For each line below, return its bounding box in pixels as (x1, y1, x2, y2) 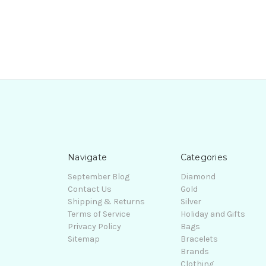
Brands (180, 246, 209, 256)
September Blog (68, 171, 129, 182)
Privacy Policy (68, 221, 121, 232)
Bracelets (180, 233, 218, 244)
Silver (180, 196, 201, 207)
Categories (180, 151, 227, 163)
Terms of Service (68, 208, 130, 219)
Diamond (180, 171, 216, 182)
